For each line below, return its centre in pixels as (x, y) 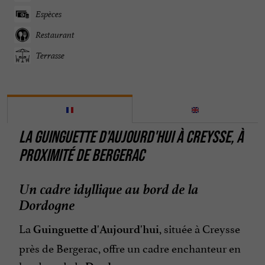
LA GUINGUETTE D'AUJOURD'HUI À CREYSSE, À (131, 137)
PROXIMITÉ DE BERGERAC (82, 155)
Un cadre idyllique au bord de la (109, 188)
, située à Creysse (200, 227)
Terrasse (50, 56)
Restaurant (55, 35)
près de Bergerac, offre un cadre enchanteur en (130, 247)
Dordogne (47, 203)
